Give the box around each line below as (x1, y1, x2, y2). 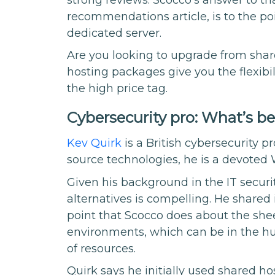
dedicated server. (67, 26, 162, 40)
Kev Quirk (67, 136, 122, 150)
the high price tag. (67, 82, 168, 96)
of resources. (67, 241, 136, 255)
